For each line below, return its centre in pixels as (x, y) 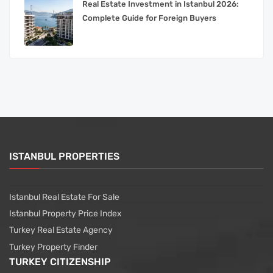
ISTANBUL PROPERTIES (64, 156)
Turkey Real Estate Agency (61, 230)
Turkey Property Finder (53, 247)
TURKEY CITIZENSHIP (60, 261)
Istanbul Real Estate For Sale (64, 197)
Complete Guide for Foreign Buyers (149, 18)
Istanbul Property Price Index (66, 213)
